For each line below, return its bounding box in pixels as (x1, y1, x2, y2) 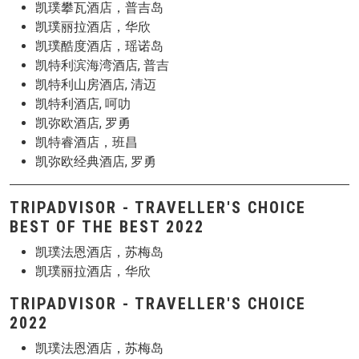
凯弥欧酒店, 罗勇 (35, 115, 131, 131)
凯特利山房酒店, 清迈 (35, 77, 156, 92)
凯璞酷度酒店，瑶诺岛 (35, 38, 163, 54)
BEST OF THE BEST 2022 (10, 217, 204, 236)
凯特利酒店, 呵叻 (35, 96, 131, 111)
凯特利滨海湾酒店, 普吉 (35, 58, 169, 73)
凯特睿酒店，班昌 (35, 135, 138, 150)
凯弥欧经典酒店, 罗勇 (35, 154, 156, 169)
